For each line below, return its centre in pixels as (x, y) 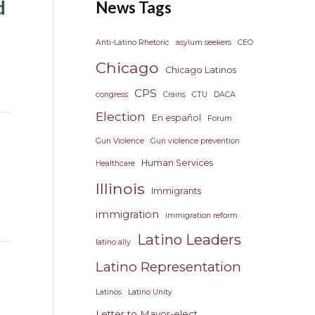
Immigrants (176, 191)
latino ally (113, 242)
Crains (174, 95)
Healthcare (115, 163)
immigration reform (201, 216)
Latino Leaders (189, 239)
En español (176, 118)
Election (121, 116)
